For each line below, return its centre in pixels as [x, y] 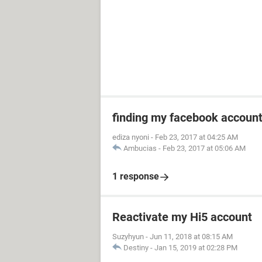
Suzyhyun [128, 237]
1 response [136, 176]
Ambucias [140, 148]
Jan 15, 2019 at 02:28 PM [196, 248]
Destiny [136, 248]
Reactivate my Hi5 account [182, 217]
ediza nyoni [131, 137]
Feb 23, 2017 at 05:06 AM [204, 148]
